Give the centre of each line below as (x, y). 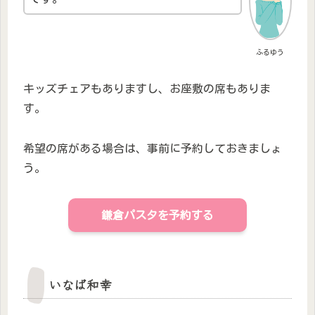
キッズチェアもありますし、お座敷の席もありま (147, 89)
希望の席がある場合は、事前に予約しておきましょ (153, 148)
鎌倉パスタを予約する (157, 215)
